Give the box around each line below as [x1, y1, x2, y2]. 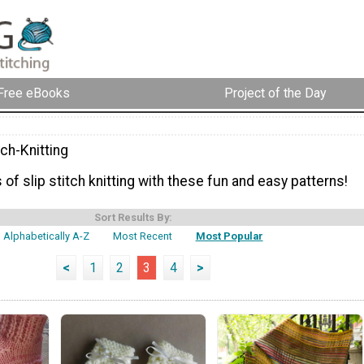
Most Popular [195, 230, 263, 243]
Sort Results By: [94, 211, 172, 224]
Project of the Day [224, 85, 327, 102]
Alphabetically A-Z [3, 230, 90, 243]
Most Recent [113, 230, 172, 243]
